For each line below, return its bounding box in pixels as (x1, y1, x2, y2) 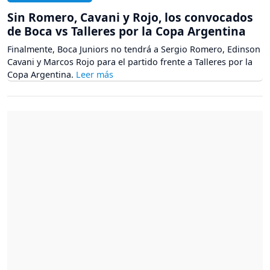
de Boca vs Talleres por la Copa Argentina (7, 23, 246, 40)
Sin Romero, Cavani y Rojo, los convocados (7, 9, 253, 26)
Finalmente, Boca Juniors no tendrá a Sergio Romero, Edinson (7, 43, 260, 55)
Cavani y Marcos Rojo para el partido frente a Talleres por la (7, 56, 253, 68)
